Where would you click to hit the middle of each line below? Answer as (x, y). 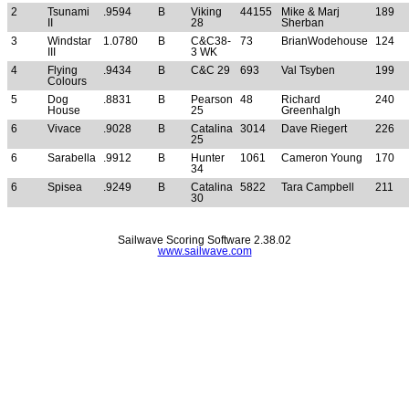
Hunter (208, 158)
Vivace (64, 129)
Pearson (212, 100)
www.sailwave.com (204, 252)
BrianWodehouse (325, 42)
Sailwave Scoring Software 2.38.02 (204, 241)
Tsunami (68, 12)
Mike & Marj (310, 12)
